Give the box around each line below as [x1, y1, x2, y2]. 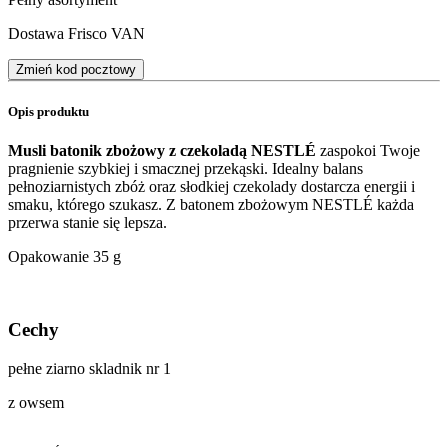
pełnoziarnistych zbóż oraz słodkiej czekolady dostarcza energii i [8, 178, 415, 196]
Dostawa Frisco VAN [8, 24, 145, 42]
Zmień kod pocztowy [16, 61, 136, 77]
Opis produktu [8, 104, 89, 120]
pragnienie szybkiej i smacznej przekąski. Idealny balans [8, 160, 363, 178]
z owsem [8, 393, 64, 411]
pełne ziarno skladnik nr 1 [8, 359, 171, 377]
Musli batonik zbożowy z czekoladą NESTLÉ [8, 142, 320, 160]
